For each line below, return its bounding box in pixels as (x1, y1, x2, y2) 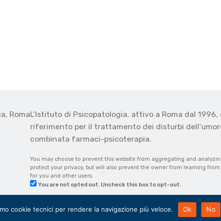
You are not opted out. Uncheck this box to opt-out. (38, 182, 182, 188)
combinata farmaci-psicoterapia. (30, 134, 152, 144)
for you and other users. (30, 173, 94, 180)
